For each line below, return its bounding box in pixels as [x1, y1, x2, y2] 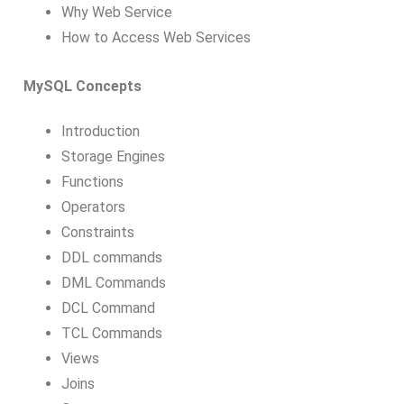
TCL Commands [60, 325, 162, 343]
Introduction [60, 123, 140, 141]
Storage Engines [60, 148, 165, 166]
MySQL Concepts [23, 77, 142, 95]
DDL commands [60, 249, 162, 267]
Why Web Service [60, 3, 172, 21]
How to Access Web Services [60, 28, 251, 46]
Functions [60, 173, 124, 191]
